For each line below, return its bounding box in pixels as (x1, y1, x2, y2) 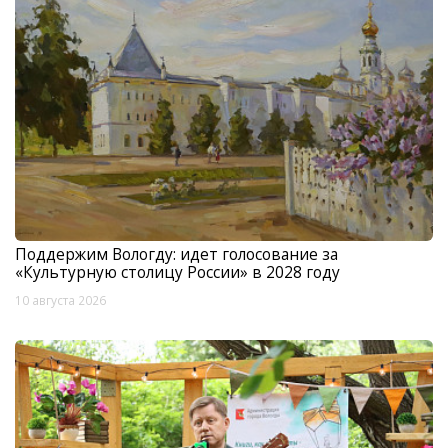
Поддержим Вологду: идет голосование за (15, 243, 338, 265)
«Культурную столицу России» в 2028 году (15, 261, 340, 283)
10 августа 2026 (15, 291, 106, 308)
